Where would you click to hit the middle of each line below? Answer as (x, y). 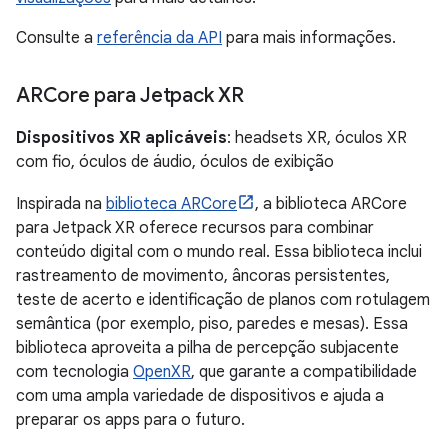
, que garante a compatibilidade (304, 371)
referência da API (159, 37)
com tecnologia (74, 371)
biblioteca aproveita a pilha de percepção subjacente (207, 347)
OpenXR (162, 371)
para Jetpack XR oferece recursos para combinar (195, 227)
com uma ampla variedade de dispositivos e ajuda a (200, 395)
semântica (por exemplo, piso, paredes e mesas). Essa (212, 323)
